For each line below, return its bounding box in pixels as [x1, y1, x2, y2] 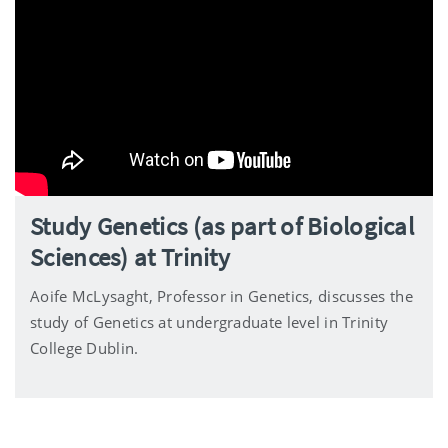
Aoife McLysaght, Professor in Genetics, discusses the [30, 286, 413, 307]
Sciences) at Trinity [30, 241, 231, 274]
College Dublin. [30, 338, 139, 359]
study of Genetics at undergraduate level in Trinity [30, 312, 389, 333]
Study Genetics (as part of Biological [30, 210, 415, 243]
